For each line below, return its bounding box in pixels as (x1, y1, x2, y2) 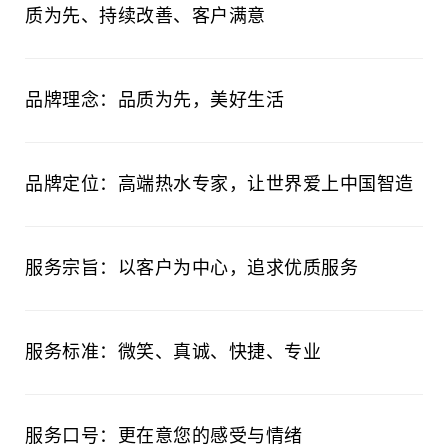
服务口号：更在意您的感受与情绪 (25, 426, 303, 446)
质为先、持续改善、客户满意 (25, 6, 266, 26)
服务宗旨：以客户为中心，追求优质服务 (25, 258, 358, 278)
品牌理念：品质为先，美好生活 (25, 90, 284, 110)
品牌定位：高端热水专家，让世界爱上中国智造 (25, 174, 414, 194)
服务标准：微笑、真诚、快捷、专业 (25, 342, 321, 362)
